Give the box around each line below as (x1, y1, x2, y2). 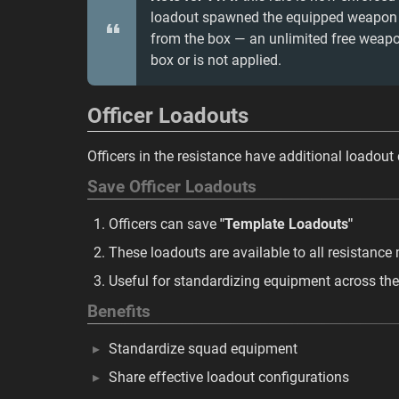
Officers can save (109, 216, 220, 232)
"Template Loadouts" (220, 216, 353, 232)
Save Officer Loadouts (87, 177, 256, 197)
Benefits (87, 302, 151, 322)
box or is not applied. (151, 52, 281, 69)
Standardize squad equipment (109, 340, 297, 357)
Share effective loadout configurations (109, 369, 349, 386)
